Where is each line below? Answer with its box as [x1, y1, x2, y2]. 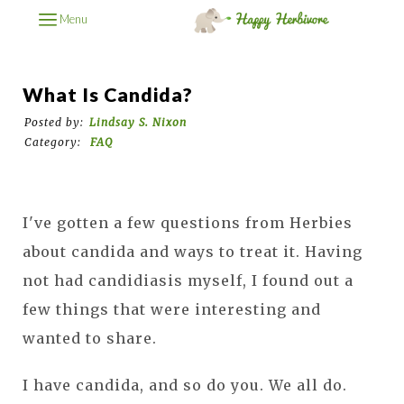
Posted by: [24, 115, 84, 129]
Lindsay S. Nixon [89, 115, 187, 129]
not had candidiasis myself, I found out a [23, 271, 353, 289]
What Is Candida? [23, 82, 193, 106]
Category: [24, 134, 85, 149]
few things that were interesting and [23, 299, 321, 318]
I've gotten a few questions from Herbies [23, 213, 353, 232]
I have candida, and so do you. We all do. [23, 375, 347, 394]
